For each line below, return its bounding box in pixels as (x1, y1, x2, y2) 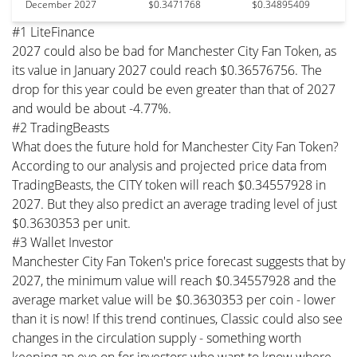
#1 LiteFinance (12, 22, 95, 41)
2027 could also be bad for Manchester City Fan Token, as (12, 41, 336, 60)
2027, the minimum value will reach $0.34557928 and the (12, 271, 336, 289)
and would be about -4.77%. (12, 99, 171, 117)
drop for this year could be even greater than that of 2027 (12, 80, 335, 98)
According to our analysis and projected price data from (12, 156, 327, 175)
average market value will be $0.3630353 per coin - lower (12, 290, 335, 308)
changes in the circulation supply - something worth (12, 328, 301, 347)
